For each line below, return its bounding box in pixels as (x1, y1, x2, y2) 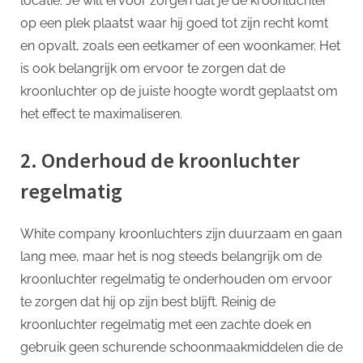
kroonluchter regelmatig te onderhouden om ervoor (20, 271, 332, 288)
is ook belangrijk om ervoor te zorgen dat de (20, 60, 285, 76)
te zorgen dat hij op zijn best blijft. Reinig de (20, 294, 275, 310)
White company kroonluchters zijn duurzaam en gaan (20, 226, 342, 242)
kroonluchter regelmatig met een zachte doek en (20, 317, 311, 333)
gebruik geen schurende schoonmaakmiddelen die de (20, 340, 343, 356)
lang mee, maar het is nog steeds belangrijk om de (20, 249, 322, 265)
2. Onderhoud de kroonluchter (20, 146, 300, 173)
